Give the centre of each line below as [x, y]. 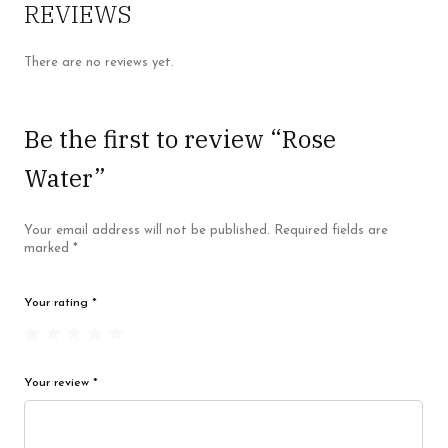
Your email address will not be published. [147, 231]
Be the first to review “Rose [180, 139]
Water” [65, 178]
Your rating [58, 303]
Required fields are [331, 231]
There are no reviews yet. [99, 63]
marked [48, 249]
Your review [58, 383]
